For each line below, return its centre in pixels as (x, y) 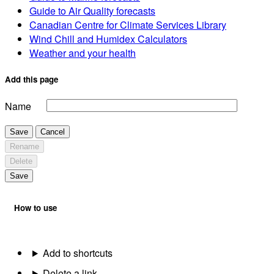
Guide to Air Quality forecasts (92, 11)
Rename (24, 146)
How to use (35, 207)
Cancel (53, 131)
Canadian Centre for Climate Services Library (128, 25)
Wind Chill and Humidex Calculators (108, 39)
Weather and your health (83, 53)
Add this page (31, 80)
